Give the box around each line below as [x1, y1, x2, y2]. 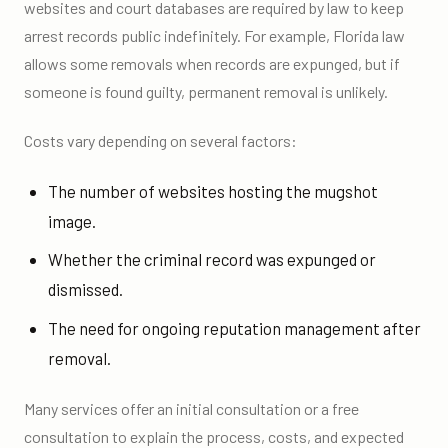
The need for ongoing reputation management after [47, 317, 421, 338]
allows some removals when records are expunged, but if [24, 54, 400, 74]
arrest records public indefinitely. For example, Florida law [24, 26, 405, 46]
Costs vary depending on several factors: [24, 131, 297, 151]
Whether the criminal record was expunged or [47, 249, 376, 270]
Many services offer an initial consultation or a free [24, 398, 359, 418]
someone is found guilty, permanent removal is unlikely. [24, 82, 388, 102]
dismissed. [47, 279, 123, 300]
